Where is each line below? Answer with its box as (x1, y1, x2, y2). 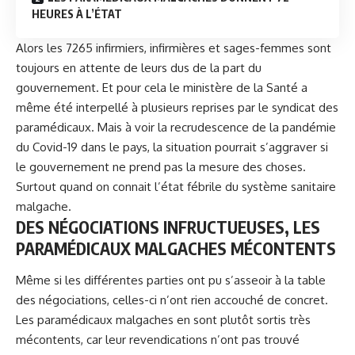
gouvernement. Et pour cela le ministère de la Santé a (16, 80, 307, 96)
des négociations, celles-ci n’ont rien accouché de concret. (16, 292, 328, 307)
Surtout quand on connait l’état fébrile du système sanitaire (16, 179, 336, 195)
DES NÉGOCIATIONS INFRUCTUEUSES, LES (16, 216, 320, 239)
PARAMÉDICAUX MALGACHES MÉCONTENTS (16, 238, 336, 260)
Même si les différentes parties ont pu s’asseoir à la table (16, 272, 326, 288)
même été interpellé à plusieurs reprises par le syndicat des (16, 100, 338, 116)
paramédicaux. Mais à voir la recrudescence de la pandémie (16, 120, 336, 136)
